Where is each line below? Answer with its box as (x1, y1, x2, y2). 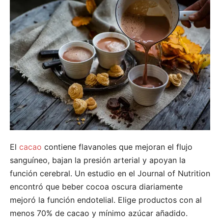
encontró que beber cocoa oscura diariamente (10, 181, 183, 192)
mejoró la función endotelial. (10, 194, 118, 205)
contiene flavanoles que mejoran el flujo (42, 141, 192, 152)
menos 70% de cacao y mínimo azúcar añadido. (10, 208, 188, 218)
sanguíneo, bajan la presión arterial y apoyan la (10, 155, 186, 165)
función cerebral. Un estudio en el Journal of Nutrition (10, 168, 210, 178)
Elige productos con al (118, 194, 202, 205)
